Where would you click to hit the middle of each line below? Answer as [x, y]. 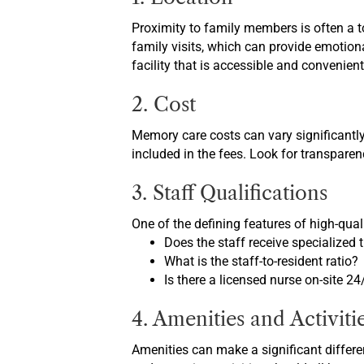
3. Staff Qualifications [230, 193]
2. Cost [164, 104]
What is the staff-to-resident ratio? [261, 261]
